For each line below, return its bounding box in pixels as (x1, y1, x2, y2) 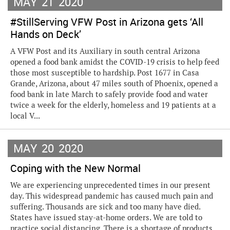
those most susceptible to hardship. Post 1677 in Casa (10, 68, 199, 78)
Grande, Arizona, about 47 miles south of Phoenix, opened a (10, 79, 218, 88)
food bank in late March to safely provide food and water (10, 89, 208, 99)
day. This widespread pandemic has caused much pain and (10, 191, 213, 201)
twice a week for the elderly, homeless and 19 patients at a (10, 100, 216, 110)
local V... (10, 111, 40, 121)
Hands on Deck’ (10, 27, 81, 41)
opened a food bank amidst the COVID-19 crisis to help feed (10, 57, 219, 67)
